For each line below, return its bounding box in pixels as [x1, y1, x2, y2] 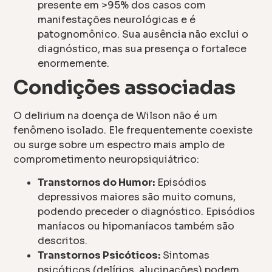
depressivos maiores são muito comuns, [38, 191, 236, 204]
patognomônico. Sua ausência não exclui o [38, 27, 249, 41]
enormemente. [38, 56, 110, 70]
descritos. [38, 234, 88, 248]
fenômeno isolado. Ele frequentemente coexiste [13, 123, 253, 137]
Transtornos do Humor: [38, 176, 155, 189]
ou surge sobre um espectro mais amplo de [13, 138, 225, 151]
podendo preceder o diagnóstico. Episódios [38, 205, 256, 219]
